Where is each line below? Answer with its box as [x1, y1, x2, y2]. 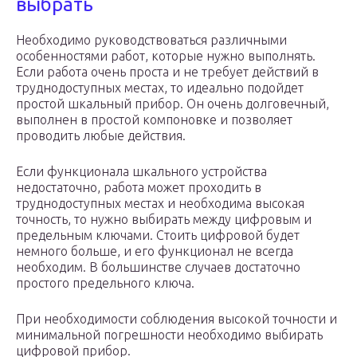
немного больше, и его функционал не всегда [16, 244, 293, 259]
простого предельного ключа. [16, 276, 194, 291]
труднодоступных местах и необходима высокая [16, 196, 304, 211]
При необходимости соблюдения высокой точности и [16, 312, 337, 327]
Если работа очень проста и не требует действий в [16, 65, 319, 80]
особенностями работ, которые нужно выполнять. [16, 49, 316, 64]
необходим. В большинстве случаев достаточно [16, 260, 300, 275]
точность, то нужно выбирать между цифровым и [16, 212, 312, 227]
